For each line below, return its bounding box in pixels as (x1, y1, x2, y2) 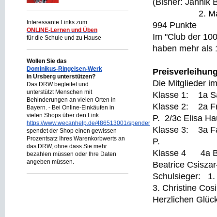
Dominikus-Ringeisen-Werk (27, 65, 102, 72)
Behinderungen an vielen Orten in (27, 96, 116, 103)
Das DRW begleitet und (27, 81, 89, 88)
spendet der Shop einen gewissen (27, 127, 117, 134)
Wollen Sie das (27, 58, 67, 64)
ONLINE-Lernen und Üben (27, 27, 97, 33)
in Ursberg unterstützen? (27, 73, 95, 80)
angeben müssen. (27, 158, 74, 165)
